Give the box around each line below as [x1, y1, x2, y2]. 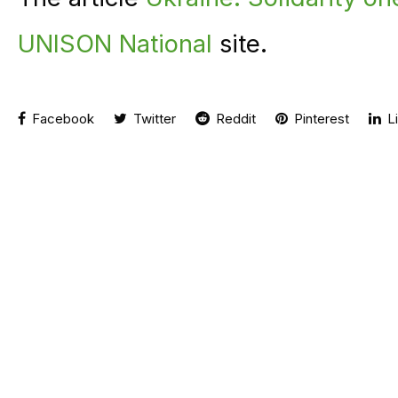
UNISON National [18, 28, 212, 59]
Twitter [130, 110, 176, 127]
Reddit [212, 110, 256, 127]
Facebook [28, 110, 94, 127]
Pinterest [291, 110, 349, 127]
